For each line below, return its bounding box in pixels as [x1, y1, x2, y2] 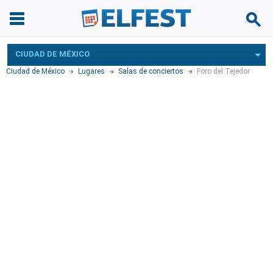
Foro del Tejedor [197, 67, 250, 76]
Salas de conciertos [118, 67, 183, 76]
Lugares [78, 67, 105, 76]
